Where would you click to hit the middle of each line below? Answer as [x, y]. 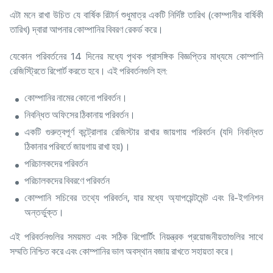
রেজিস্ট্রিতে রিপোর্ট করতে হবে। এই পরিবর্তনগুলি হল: [90, 71]
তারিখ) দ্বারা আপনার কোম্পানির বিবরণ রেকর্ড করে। [87, 30]
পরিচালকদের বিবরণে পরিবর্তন [68, 181]
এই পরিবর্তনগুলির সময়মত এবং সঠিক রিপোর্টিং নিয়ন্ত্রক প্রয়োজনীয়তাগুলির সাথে [136, 237]
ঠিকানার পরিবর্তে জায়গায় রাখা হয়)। [78, 147]
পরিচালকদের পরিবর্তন [57, 164]
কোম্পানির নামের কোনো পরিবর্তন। [77, 98]
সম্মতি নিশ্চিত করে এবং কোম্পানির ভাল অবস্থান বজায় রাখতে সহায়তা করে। [123, 252]
